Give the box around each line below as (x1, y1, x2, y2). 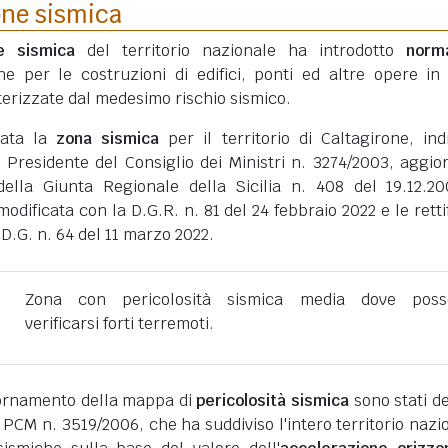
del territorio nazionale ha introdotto (75, 40, 406, 61)
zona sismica (55, 128, 160, 149)
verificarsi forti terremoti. (24, 313, 214, 334)
